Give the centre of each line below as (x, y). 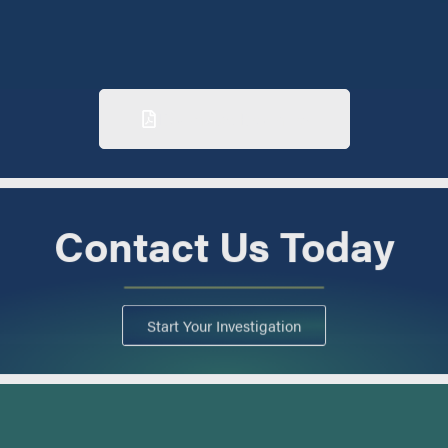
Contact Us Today (224, 245)
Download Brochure (233, 118)
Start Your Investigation (224, 324)
